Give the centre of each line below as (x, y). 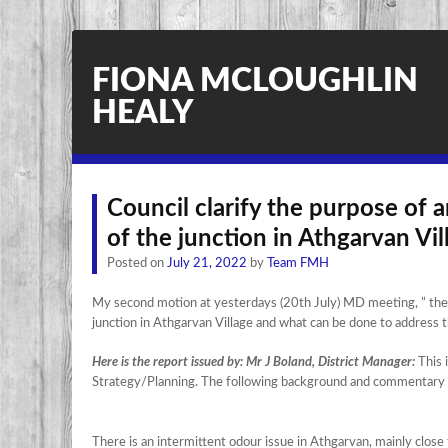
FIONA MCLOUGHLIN (255, 81)
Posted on (137, 263)
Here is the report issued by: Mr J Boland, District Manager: (253, 362)
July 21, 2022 (207, 263)
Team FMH (298, 263)
